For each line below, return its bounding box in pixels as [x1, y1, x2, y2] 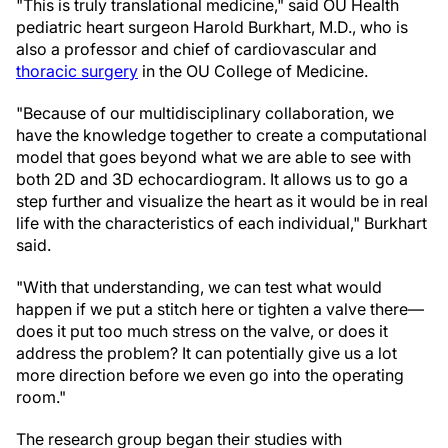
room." [16, 387, 66, 407]
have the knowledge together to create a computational [16, 125, 427, 145]
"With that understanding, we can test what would [16, 277, 382, 297]
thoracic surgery [16, 61, 138, 81]
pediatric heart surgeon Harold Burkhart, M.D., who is [16, 17, 408, 37]
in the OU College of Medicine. [138, 61, 368, 81]
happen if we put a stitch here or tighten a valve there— [16, 299, 424, 319]
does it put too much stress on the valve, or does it [16, 321, 388, 341]
